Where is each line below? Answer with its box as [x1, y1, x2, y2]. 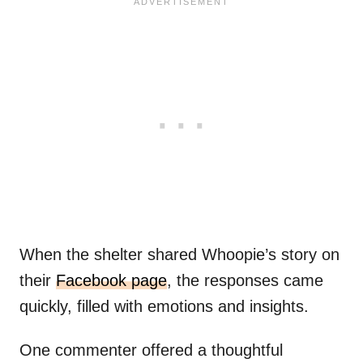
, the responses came [167, 271, 323, 290]
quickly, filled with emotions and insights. [19, 297, 309, 316]
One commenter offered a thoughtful [19, 341, 283, 360]
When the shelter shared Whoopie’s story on [19, 246, 340, 264]
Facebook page [56, 271, 167, 290]
